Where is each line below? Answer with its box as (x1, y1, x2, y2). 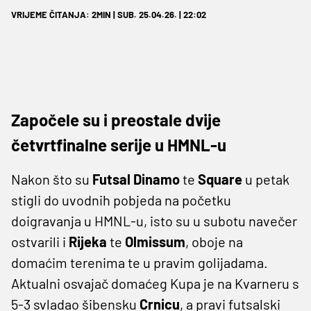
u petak (245, 170, 289, 187)
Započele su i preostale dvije (11, 109, 221, 130)
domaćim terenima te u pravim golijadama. (11, 253, 268, 271)
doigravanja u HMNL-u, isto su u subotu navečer (11, 212, 297, 229)
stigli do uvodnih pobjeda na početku (11, 191, 231, 208)
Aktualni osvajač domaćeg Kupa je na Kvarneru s (11, 274, 299, 292)
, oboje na (185, 233, 243, 250)
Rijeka (69, 233, 110, 250)
